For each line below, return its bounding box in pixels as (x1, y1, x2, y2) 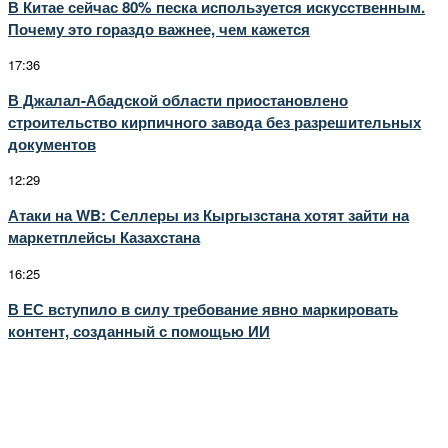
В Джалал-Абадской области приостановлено (8, 88, 348, 111)
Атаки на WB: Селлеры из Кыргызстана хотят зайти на (8, 204, 409, 227)
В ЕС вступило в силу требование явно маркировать (8, 297, 398, 320)
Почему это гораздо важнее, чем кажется (8, 17, 310, 40)
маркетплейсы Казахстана (8, 226, 200, 249)
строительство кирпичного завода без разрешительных (8, 110, 421, 133)
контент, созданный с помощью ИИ (8, 319, 270, 342)
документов (8, 132, 96, 155)
